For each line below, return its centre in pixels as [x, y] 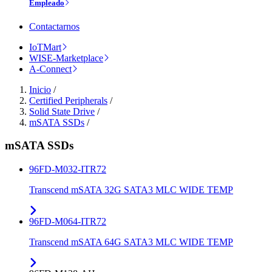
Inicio [40, 89]
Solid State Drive [62, 111]
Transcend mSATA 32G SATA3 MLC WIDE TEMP [131, 190]
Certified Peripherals [68, 100]
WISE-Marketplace [66, 58]
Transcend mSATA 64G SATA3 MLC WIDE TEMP [131, 242]
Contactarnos [54, 26]
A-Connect [50, 69]
